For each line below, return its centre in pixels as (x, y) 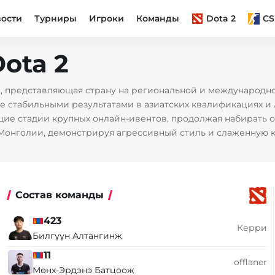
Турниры (56, 18)
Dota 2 (221, 18)
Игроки (107, 18)
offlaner (250, 262)
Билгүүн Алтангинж (78, 236)
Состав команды (60, 195)
